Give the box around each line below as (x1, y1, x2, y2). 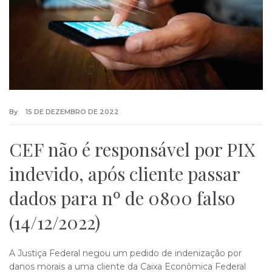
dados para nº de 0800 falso (9, 185, 235, 210)
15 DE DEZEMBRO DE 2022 (25, 107, 119, 116)
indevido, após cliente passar (9, 161, 240, 186)
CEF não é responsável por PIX (9, 137, 256, 161)
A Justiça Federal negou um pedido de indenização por (9, 247, 242, 259)
